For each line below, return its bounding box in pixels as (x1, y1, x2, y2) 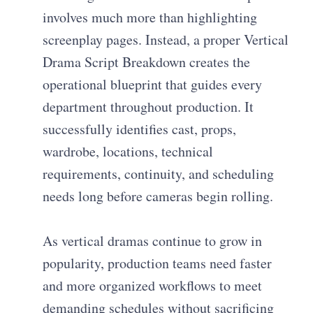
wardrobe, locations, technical (43, 142, 214, 161)
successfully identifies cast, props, (43, 119, 237, 139)
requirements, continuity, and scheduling (43, 164, 275, 184)
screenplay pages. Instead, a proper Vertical (43, 30, 289, 50)
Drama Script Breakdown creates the (43, 52, 251, 72)
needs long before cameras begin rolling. (43, 187, 274, 206)
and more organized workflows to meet (43, 276, 263, 296)
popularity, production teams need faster (43, 254, 272, 273)
